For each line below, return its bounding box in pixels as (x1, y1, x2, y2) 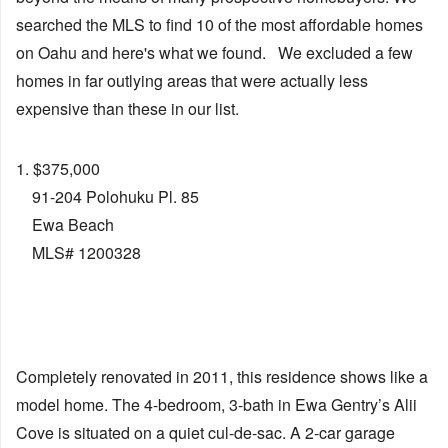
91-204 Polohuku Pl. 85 (16, 185, 199, 209)
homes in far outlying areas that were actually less (16, 69, 368, 93)
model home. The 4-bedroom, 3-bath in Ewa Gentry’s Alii (16, 393, 417, 417)
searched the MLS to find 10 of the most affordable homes (16, 13, 423, 37)
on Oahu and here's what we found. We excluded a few (16, 41, 413, 65)
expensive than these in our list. (16, 97, 239, 121)
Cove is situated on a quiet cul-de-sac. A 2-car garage (16, 421, 395, 445)
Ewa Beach (16, 213, 114, 237)
